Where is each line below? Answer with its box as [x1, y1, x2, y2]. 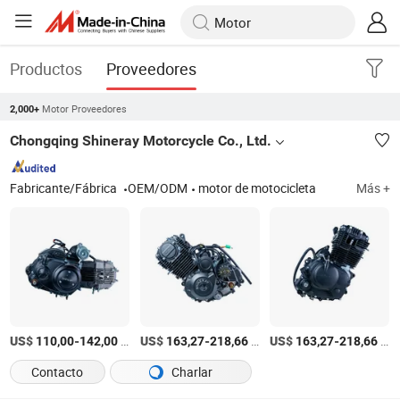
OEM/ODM [128, 179, 188, 196]
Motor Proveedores [42, 102, 128, 116]
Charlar [168, 364, 212, 381]
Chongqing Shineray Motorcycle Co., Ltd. [10, 132, 272, 150]
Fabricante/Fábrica [10, 179, 121, 196]
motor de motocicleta [198, 179, 317, 196]
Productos [10, 57, 83, 79]
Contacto [31, 364, 84, 381]
